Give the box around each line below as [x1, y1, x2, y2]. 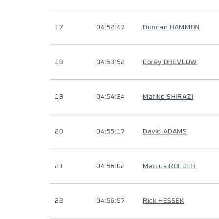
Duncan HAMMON [143, 24, 200, 31]
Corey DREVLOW [143, 59, 197, 66]
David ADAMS [143, 128, 187, 135]
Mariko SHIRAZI [143, 93, 194, 100]
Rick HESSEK [143, 197, 184, 204]
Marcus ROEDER [143, 163, 196, 170]
